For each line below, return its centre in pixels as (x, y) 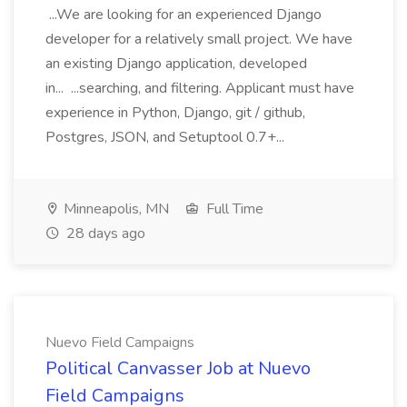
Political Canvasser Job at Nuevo (178, 368)
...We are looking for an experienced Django (184, 15)
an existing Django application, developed (176, 64)
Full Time (233, 209)
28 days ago (104, 233)
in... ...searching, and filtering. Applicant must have (200, 88)
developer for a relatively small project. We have (199, 39)
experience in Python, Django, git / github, (175, 113)
